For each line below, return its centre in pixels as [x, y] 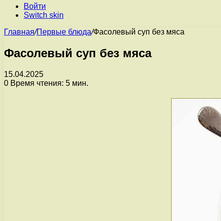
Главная [19, 32]
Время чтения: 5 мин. [48, 83]
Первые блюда [64, 32]
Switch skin [44, 15]
